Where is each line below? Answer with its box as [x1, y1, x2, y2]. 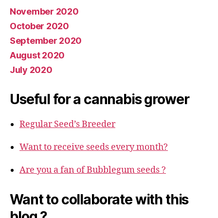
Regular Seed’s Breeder [19, 119, 115, 130]
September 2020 [10, 36, 82, 46]
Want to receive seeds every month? [19, 142, 168, 153]
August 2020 [10, 50, 65, 61]
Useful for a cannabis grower [10, 91, 189, 108]
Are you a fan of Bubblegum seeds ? [19, 164, 166, 176]
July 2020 [10, 65, 53, 75]
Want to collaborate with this [10, 191, 189, 208]
